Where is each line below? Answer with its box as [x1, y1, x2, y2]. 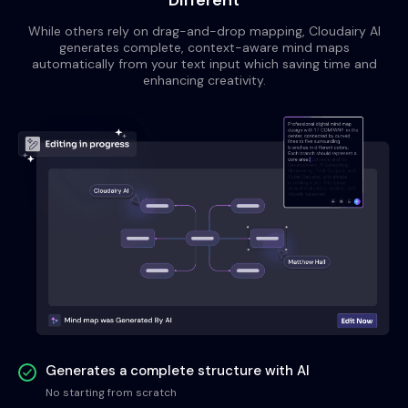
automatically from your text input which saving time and [31, 56, 377, 72]
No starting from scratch [46, 385, 177, 401]
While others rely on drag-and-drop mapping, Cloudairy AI [27, 23, 381, 39]
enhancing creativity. [142, 72, 266, 88]
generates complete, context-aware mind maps [58, 39, 350, 56]
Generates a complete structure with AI [46, 362, 310, 381]
